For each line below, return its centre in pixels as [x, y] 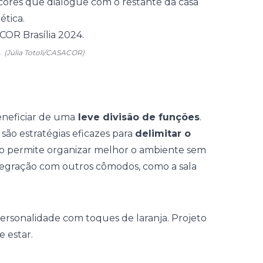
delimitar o [163, 134]
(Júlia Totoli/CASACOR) [44, 53]
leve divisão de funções [137, 117]
